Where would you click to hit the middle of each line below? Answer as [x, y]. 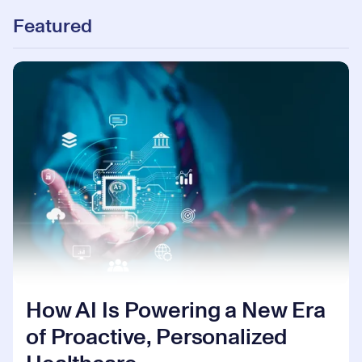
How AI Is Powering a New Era [176, 311]
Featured [53, 27]
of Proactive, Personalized [157, 338]
